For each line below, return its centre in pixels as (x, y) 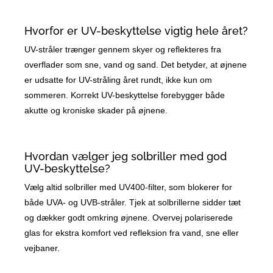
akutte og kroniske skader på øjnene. (96, 111)
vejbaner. (42, 248)
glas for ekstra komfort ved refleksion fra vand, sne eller (132, 233)
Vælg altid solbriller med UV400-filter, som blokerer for (129, 187)
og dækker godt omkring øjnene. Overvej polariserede (129, 218)
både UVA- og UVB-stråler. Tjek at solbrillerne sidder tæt (133, 203)
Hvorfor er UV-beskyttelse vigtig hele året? (136, 31)
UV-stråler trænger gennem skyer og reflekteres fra (123, 50)
